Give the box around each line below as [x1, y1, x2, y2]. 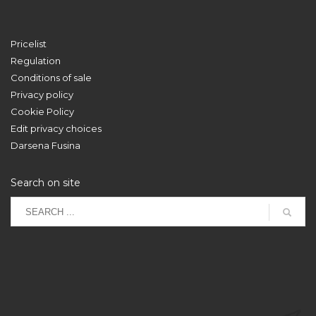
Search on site [11, 176, 80, 189]
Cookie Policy [11, 106, 74, 117]
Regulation [11, 55, 61, 66]
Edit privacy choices [11, 123, 102, 134]
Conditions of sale [11, 72, 92, 83]
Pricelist [11, 38, 47, 49]
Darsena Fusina [11, 140, 80, 151]
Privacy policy [11, 89, 73, 100]
